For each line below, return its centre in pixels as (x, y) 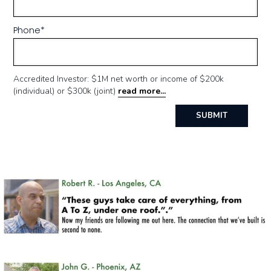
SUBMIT (211, 115)
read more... (142, 91)
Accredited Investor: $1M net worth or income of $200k (119, 79)
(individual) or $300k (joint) (66, 91)
